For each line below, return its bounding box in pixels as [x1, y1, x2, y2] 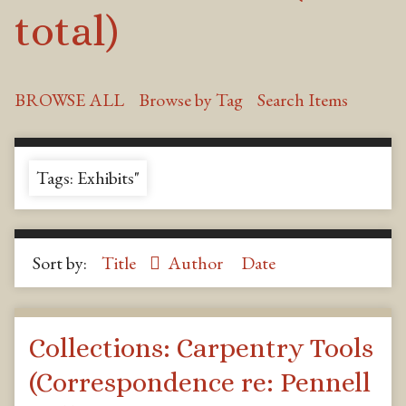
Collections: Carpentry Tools [29, 332, 373, 363]
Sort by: [33, 251, 91, 275]
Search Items [257, 87, 348, 111]
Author [168, 251, 227, 275]
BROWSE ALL [14, 87, 124, 111]
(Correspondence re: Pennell [29, 366, 371, 398]
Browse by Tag [139, 87, 243, 111]
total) [14, 5, 119, 55]
